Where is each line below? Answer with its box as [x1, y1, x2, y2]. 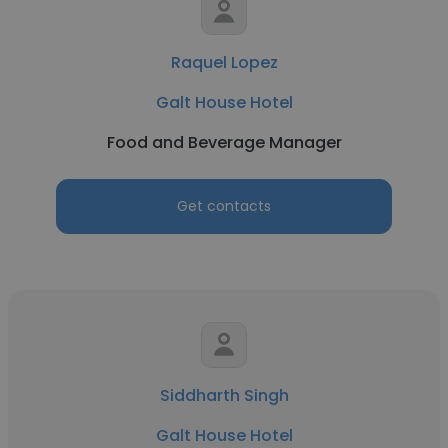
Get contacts [177, 196, 271, 216]
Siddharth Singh [159, 384, 289, 407]
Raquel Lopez [170, 51, 278, 74]
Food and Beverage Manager [106, 131, 342, 154]
